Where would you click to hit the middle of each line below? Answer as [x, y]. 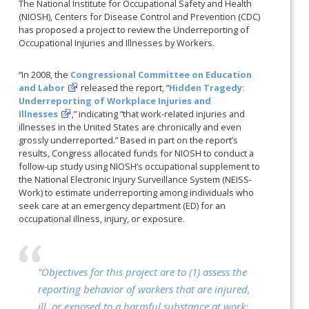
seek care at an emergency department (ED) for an [122, 206]
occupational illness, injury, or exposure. [102, 219]
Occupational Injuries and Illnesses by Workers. [117, 42]
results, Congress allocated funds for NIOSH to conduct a [137, 153]
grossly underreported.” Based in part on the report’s [129, 140]
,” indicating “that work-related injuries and [159, 114]
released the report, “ [124, 88]
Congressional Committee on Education [161, 75]
